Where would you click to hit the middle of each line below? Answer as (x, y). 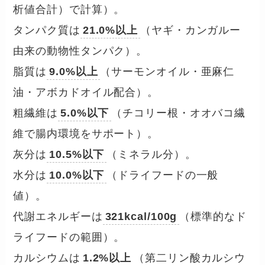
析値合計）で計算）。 (69, 10)
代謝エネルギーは (58, 217)
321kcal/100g (141, 217)
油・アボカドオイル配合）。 (86, 93)
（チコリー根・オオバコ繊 (179, 113)
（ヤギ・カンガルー (191, 30)
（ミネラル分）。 (151, 155)
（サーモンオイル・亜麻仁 (167, 72)
